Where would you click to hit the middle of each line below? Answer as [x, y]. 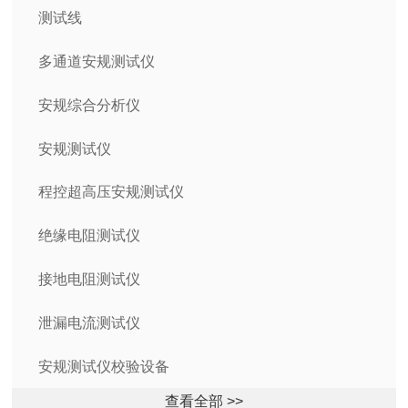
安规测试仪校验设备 [104, 366]
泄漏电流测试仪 [90, 322]
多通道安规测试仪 [97, 62]
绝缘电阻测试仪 [90, 236]
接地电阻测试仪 [90, 280]
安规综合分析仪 [90, 105]
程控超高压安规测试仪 [112, 192]
